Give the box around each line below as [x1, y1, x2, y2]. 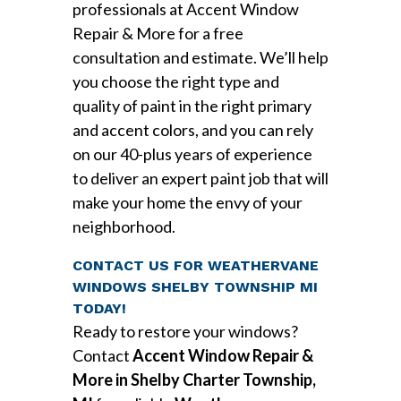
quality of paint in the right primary [72, 96, 311, 116]
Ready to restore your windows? [72, 321, 298, 342]
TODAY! [72, 300, 126, 318]
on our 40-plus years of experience [72, 144, 312, 165]
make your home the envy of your [72, 192, 303, 213]
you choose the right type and [72, 72, 279, 92]
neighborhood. [72, 217, 175, 237]
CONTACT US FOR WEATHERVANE [72, 257, 319, 275]
